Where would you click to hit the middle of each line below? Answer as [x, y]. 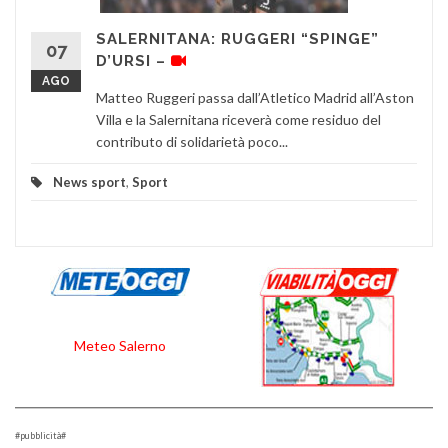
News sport [89, 182]
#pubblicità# [40, 436]
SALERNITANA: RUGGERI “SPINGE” [237, 39]
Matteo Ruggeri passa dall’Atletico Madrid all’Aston [255, 98]
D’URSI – [133, 61]
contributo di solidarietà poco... [192, 142]
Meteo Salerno [119, 346]
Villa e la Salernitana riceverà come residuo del [238, 120]
